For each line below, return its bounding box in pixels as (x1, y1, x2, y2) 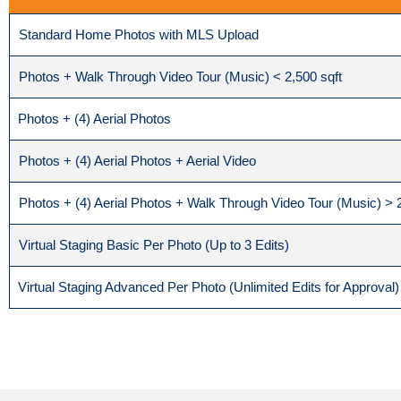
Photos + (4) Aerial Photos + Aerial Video (19, 153, 256, 169)
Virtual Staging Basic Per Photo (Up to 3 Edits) (19, 237, 289, 253)
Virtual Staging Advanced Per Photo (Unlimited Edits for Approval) (18, 279, 399, 295)
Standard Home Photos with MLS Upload (19, 27, 259, 43)
